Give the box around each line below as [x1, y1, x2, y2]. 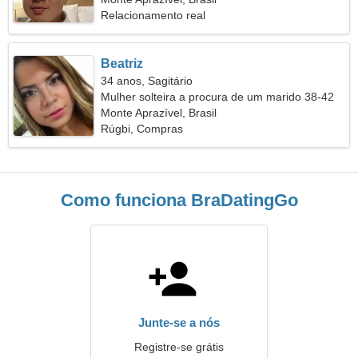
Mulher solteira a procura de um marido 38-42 [101, 90, 335, 103]
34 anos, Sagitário [101, 74, 193, 87]
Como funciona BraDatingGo [60, 190, 298, 210]
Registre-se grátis [134, 340, 224, 353]
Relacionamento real [101, 9, 206, 22]
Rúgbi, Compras [101, 122, 184, 135]
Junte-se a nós [138, 316, 220, 329]
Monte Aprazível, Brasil [101, 106, 217, 119]
